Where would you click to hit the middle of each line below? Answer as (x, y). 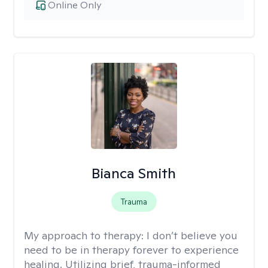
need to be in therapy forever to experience (131, 250)
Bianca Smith (134, 173)
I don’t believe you (192, 235)
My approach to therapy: (85, 235)
